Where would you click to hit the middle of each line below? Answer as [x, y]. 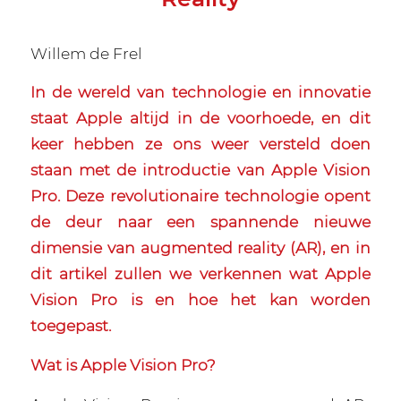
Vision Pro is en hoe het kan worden [200, 300]
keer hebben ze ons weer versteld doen [200, 144]
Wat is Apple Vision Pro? [123, 365]
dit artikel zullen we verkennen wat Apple [200, 274]
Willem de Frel [86, 53]
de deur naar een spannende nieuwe [200, 222]
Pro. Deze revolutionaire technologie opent [200, 196]
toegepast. [70, 326]
